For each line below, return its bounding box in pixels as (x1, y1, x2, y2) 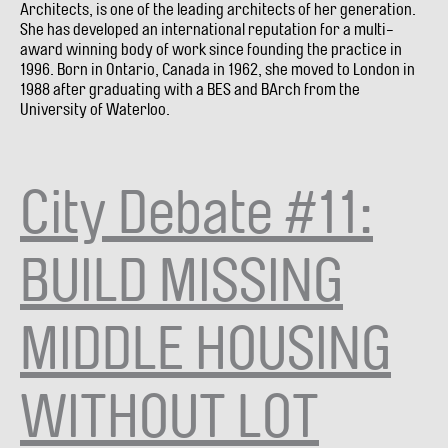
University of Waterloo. (20, 99, 170, 119)
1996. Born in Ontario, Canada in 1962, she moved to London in (20, 59, 415, 79)
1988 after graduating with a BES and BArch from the (20, 79, 360, 99)
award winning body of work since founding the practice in (20, 39, 402, 59)
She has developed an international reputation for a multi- (20, 19, 394, 39)
